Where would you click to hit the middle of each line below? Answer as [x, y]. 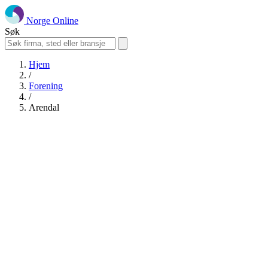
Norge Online [52, 21]
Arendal [44, 107]
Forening [46, 86]
